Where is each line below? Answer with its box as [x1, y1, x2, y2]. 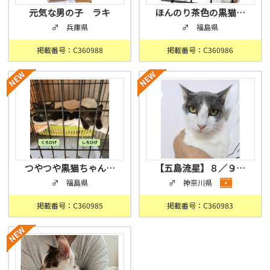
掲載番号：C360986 [167, 45, 234, 55]
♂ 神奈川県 [168, 177, 214, 188]
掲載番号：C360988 [36, 45, 103, 55]
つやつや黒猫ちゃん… [24, 162, 115, 175]
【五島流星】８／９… [155, 162, 246, 175]
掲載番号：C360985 [36, 200, 103, 211]
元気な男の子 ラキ [29, 6, 111, 19]
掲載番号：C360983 [167, 200, 234, 211]
